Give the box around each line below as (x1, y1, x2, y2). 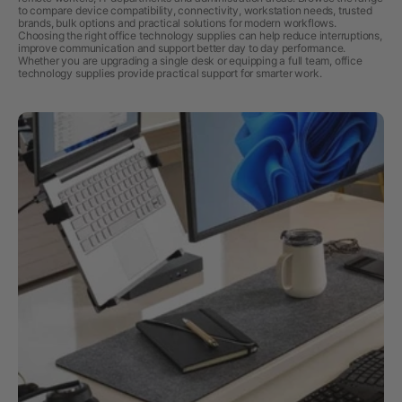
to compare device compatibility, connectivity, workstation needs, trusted (18, 4, 372, 17)
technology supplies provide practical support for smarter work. (18, 66, 322, 80)
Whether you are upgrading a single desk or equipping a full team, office (18, 54, 363, 67)
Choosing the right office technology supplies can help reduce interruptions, (18, 29, 382, 42)
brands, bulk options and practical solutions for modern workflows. (18, 16, 336, 30)
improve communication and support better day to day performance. (18, 41, 346, 55)
